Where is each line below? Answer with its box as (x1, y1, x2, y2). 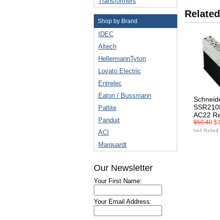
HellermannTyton (98, 55, 146, 62)
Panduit (98, 116, 120, 124)
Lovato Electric (98, 67, 141, 75)
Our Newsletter (94, 163, 153, 173)
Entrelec (98, 80, 122, 87)
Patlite (98, 104, 116, 111)
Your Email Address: (94, 198, 152, 205)
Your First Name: (94, 177, 142, 185)
